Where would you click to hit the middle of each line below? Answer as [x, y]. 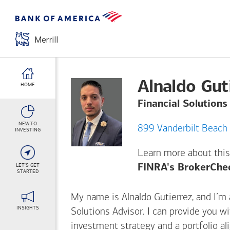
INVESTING [28, 130]
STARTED [28, 171]
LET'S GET [28, 165]
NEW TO [28, 124]
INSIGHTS [28, 208]
